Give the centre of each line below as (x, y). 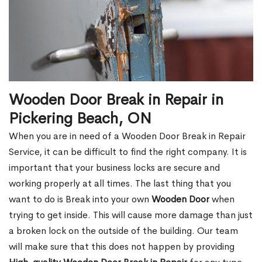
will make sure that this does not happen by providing (122, 247)
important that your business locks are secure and (114, 168)
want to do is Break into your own (80, 199)
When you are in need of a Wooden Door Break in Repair (127, 136)
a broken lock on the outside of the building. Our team (123, 231)
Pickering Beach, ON (80, 119)
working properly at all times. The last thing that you (120, 184)
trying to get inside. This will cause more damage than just (131, 215)
